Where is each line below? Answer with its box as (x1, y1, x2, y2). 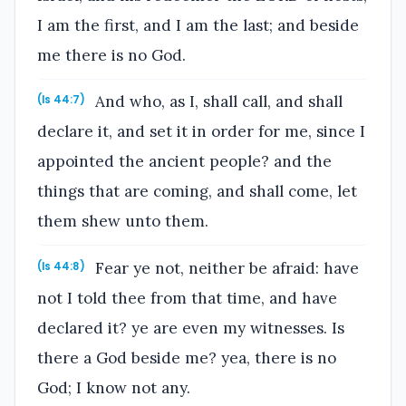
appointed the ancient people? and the (37, 151, 332, 172)
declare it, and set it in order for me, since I (37, 121, 365, 142)
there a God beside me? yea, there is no (37, 347, 336, 368)
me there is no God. (37, 44, 186, 65)
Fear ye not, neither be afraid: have (91, 257, 360, 278)
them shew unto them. (37, 211, 208, 232)
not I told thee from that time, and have (37, 287, 337, 308)
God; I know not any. (37, 377, 190, 398)
